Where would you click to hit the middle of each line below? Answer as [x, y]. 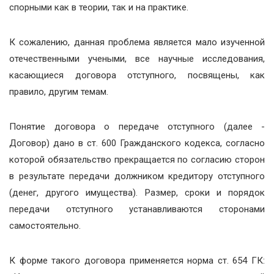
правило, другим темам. [59, 92]
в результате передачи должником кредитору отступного [137, 176]
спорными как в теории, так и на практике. [99, 7]
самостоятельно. [45, 226]
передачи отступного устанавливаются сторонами [137, 209]
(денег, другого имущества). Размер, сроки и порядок [137, 193]
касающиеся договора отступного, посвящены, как [137, 75]
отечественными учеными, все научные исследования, [137, 59]
